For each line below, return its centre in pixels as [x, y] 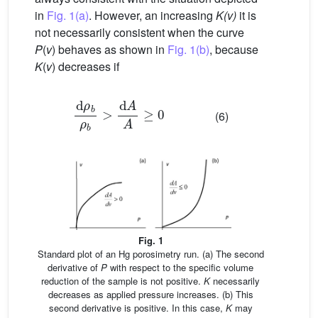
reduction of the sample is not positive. [122, 280]
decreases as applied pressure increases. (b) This [150, 294]
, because [234, 49]
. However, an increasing [152, 15]
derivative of [74, 267]
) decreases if [86, 66]
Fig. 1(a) [68, 15]
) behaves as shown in [110, 49]
